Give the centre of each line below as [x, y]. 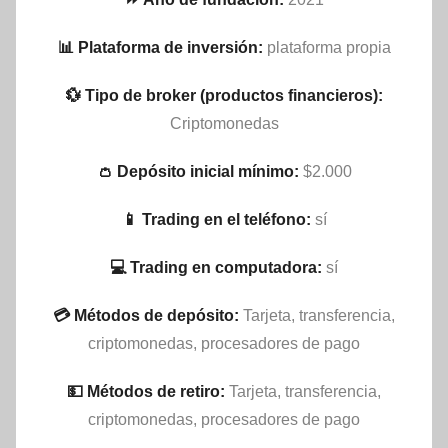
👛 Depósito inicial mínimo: [197, 171]
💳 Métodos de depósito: [146, 315]
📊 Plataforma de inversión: [160, 47]
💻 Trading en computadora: [216, 267]
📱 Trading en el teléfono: [216, 219]
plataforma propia [328, 47]
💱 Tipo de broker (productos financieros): [224, 95]
